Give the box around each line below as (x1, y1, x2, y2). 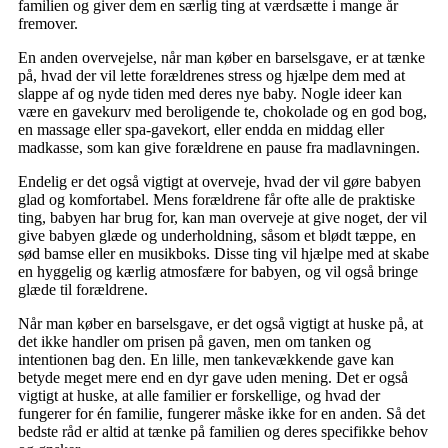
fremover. (18, 14, 78, 32)
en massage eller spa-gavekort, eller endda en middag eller (18, 120, 384, 138)
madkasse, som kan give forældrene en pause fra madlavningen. (18, 138, 420, 156)
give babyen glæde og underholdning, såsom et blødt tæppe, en (18, 226, 416, 244)
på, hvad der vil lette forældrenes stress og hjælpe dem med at (18, 66, 405, 84)
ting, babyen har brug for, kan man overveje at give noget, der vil (18, 208, 427, 226)
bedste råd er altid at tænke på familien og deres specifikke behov (18, 422, 428, 440)
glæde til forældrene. (18, 280, 148, 298)
